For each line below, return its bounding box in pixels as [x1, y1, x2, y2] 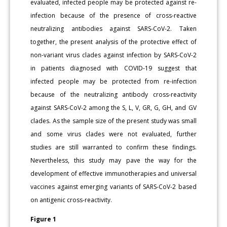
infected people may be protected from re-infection [30, 77, 197, 86]
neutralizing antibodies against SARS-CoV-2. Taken [30, 24, 197, 33]
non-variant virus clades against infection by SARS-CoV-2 [30, 50, 197, 59]
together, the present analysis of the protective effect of [30, 37, 197, 46]
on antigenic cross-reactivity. [30, 195, 112, 204]
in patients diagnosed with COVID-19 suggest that [30, 63, 197, 72]
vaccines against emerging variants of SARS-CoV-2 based [30, 182, 197, 191]
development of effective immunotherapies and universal [30, 169, 197, 178]
